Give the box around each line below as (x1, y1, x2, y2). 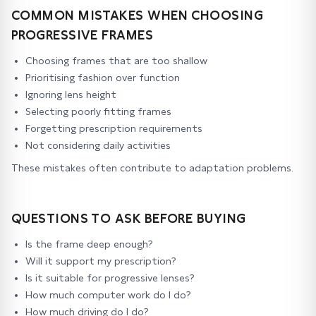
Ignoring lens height (25, 89, 116, 100)
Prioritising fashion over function (25, 72, 180, 83)
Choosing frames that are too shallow (25, 55, 207, 66)
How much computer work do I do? (25, 289, 191, 300)
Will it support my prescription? (25, 255, 176, 267)
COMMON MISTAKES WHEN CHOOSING (11, 8, 264, 23)
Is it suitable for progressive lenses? (25, 272, 195, 284)
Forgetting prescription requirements (25, 123, 202, 134)
